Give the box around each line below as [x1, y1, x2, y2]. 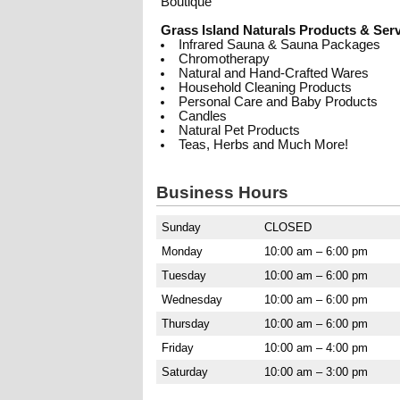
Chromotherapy [178, 52, 270, 66]
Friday [162, 341, 194, 354]
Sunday [162, 221, 201, 234]
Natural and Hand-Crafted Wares [178, 66, 369, 80]
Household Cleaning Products [178, 80, 352, 95]
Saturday [162, 365, 208, 379]
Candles [178, 109, 227, 123]
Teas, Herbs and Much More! [178, 137, 348, 152]
